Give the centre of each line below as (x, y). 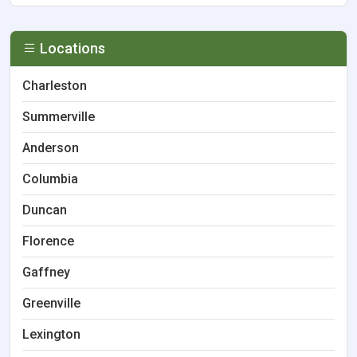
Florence (48, 241)
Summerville (59, 117)
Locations (71, 48)
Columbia (50, 179)
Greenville (51, 303)
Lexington (51, 334)
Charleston (55, 86)
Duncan (45, 210)
